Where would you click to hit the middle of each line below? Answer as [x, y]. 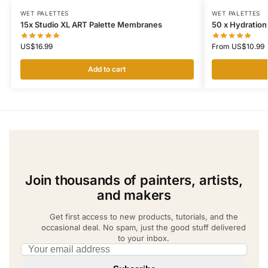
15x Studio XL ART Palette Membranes [91, 24]
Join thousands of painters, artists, [134, 180]
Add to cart [107, 69]
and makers [134, 195]
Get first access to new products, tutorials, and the [144, 216]
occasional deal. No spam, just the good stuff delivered [144, 227]
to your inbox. [144, 238]
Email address [50, 249]
